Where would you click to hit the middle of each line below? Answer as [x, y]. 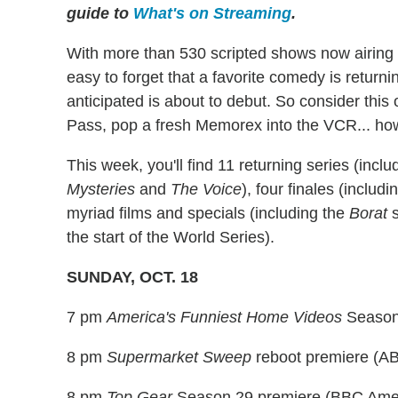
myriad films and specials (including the [208, 214]
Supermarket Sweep [179, 358]
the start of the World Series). [171, 238]
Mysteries [101, 190]
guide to [100, 14]
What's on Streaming [212, 14]
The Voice [206, 190]
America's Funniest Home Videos [224, 318]
